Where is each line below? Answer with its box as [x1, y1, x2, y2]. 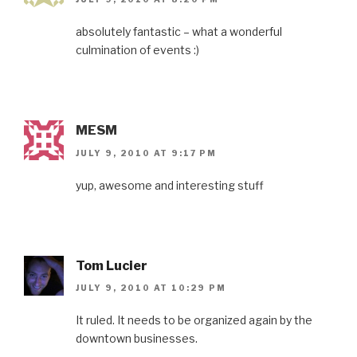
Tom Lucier [76, 257, 147, 273]
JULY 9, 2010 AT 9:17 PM [76, 147, 217, 158]
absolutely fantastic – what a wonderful [76, 25, 282, 39]
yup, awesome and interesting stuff [76, 178, 264, 192]
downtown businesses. [76, 331, 198, 345]
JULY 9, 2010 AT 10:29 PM [76, 282, 226, 292]
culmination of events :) [76, 43, 199, 57]
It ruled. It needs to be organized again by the [76, 312, 312, 327]
